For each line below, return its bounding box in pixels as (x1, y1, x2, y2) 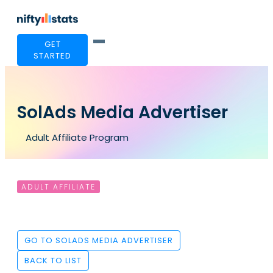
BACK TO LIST (24, 255, 82, 267)
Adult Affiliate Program (26, 131, 129, 144)
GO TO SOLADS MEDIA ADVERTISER (24, 235, 173, 247)
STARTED (34, 50, 71, 62)
